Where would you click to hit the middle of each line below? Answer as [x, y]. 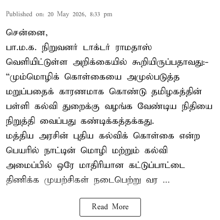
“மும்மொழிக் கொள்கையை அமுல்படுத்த [93, 77]
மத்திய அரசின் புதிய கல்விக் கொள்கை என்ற [103, 136]
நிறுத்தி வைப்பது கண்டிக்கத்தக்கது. [80, 121]
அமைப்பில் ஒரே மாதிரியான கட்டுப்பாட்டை [96, 165]
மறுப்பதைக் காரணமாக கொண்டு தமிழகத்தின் [104, 92]
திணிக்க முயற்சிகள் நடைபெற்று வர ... [88, 180]
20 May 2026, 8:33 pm [80, 15]
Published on [24, 15]
